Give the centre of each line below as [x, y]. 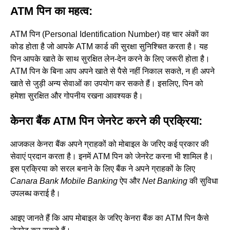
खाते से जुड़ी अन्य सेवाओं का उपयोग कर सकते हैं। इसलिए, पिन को [107, 83]
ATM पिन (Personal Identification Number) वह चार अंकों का [110, 34]
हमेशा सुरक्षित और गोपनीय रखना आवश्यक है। [77, 95]
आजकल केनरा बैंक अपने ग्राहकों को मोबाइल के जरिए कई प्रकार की [110, 144]
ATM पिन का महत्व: [51, 11]
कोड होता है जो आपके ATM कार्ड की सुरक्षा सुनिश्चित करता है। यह [109, 46]
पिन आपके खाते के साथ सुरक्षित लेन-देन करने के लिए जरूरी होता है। [110, 59]
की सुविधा [203, 181]
